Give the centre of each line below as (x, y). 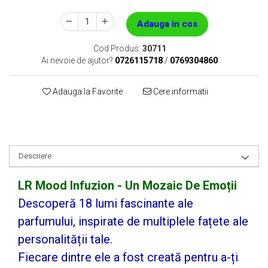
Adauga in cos (167, 24)
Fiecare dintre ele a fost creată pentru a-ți (128, 257)
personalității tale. (65, 239)
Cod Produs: (117, 48)
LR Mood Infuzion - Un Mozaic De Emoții (127, 185)
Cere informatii (179, 92)
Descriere (35, 156)
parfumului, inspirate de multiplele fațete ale (133, 221)
